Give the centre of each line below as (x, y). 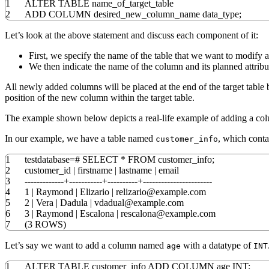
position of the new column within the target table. (100, 98)
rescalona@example (158, 214)
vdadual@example (128, 203)
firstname (95, 171)
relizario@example (150, 192)
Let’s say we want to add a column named (86, 246)
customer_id (49, 171)
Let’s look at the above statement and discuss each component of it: (131, 35)
